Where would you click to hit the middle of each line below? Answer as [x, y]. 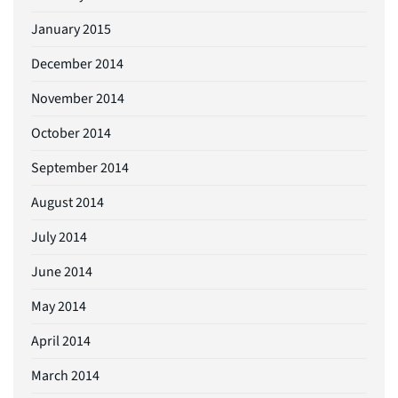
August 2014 [68, 202]
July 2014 [59, 237]
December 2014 [77, 64]
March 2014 [65, 375]
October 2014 [71, 133]
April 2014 [61, 341]
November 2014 [78, 98]
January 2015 [71, 29]
